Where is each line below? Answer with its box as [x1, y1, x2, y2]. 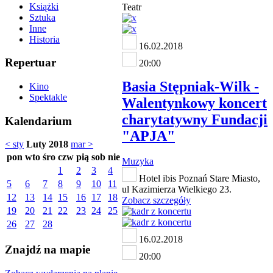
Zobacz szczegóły [122, 195, 191, 206]
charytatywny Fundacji [122, 111, 268, 127]
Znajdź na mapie [5, 243, 90, 257]
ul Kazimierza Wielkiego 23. [122, 184, 232, 195]
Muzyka [122, 156, 154, 167]
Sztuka [29, 12, 55, 23]
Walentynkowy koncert [122, 94, 267, 111]
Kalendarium [5, 114, 72, 127]
